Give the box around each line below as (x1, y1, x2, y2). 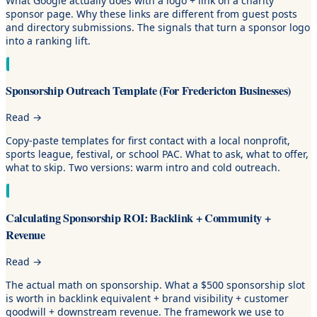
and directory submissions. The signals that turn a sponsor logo (6, 20, 310, 34)
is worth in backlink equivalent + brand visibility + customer (6, 292, 289, 306)
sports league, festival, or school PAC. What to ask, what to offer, (6, 147, 309, 161)
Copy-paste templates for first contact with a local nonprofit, (6, 134, 290, 148)
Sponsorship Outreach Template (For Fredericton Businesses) (6, 82, 291, 99)
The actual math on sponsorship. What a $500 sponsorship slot (6, 278, 305, 292)
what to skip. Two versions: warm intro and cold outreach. (6, 161, 280, 175)
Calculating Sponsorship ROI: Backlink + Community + (6, 209, 271, 226)
